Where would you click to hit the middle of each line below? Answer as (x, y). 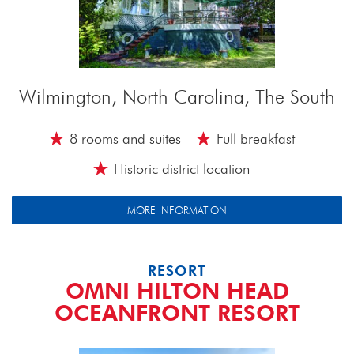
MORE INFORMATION (177, 210)
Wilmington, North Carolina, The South (177, 97)
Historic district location (182, 169)
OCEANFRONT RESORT (177, 313)
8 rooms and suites (125, 139)
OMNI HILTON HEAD (177, 291)
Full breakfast (255, 139)
